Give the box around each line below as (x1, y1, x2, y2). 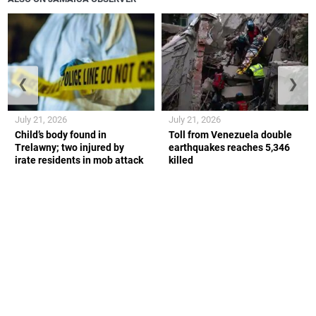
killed (169, 154, 193, 166)
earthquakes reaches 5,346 (169, 142, 290, 154)
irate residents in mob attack (15, 154, 144, 166)
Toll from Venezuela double (169, 129, 292, 141)
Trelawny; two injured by (15, 142, 125, 154)
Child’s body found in (15, 129, 107, 141)
